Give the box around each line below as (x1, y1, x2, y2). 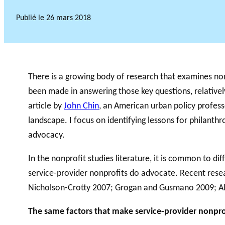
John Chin (64, 102, 99, 111)
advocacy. (28, 131, 65, 140)
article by (28, 102, 64, 111)
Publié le (16, 14, 46, 22)
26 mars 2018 (46, 14, 91, 22)
